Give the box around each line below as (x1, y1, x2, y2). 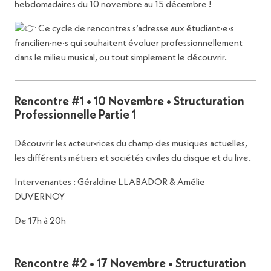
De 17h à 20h (15, 217, 66, 227)
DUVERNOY (15, 192, 65, 203)
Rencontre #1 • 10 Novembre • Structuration (15, 96, 244, 109)
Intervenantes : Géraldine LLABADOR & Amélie (15, 178, 205, 188)
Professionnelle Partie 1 (15, 109, 136, 122)
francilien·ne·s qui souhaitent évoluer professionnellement (15, 39, 243, 49)
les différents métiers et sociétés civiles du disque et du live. (15, 154, 251, 164)
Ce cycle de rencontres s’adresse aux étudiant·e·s (36, 24, 234, 34)
